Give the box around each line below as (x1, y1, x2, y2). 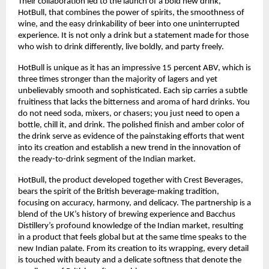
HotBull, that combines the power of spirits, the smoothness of (18, 8, 244, 17)
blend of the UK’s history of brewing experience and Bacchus (18, 210, 235, 219)
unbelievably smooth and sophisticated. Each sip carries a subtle (18, 86, 247, 95)
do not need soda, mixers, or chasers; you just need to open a (18, 109, 240, 118)
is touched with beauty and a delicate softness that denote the (18, 255, 241, 265)
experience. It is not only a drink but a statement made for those (18, 31, 249, 40)
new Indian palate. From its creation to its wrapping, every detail (18, 244, 249, 253)
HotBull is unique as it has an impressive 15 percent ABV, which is (18, 63, 251, 73)
